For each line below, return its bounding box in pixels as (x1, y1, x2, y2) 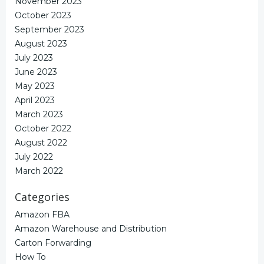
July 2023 (15, 52, 53, 63)
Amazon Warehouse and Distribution (15, 223, 167, 234)
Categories (15, 189, 70, 204)
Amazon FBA (15, 209, 70, 220)
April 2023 (15, 94, 55, 105)
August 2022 (15, 137, 67, 148)
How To (15, 251, 46, 262)
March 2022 (15, 165, 63, 176)
